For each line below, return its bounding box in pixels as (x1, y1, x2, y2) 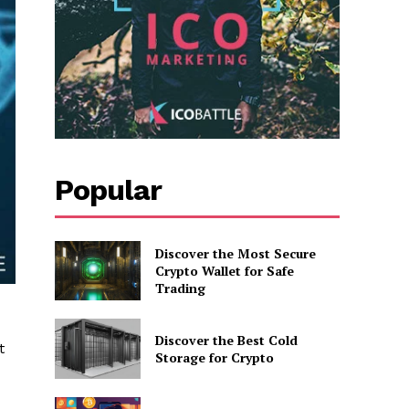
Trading (154, 279, 205, 298)
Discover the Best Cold (154, 330, 298, 349)
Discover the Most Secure (154, 245, 316, 263)
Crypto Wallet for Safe (154, 262, 294, 280)
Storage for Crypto (154, 348, 274, 366)
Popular (55, 172, 163, 207)
